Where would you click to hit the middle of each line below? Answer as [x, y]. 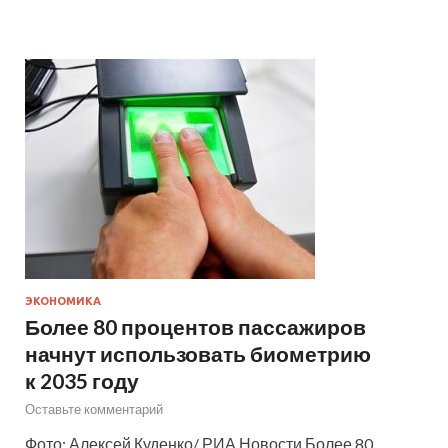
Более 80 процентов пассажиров [195, 326]
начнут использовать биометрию [198, 353]
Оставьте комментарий [94, 408]
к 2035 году [82, 380]
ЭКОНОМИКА [63, 300]
